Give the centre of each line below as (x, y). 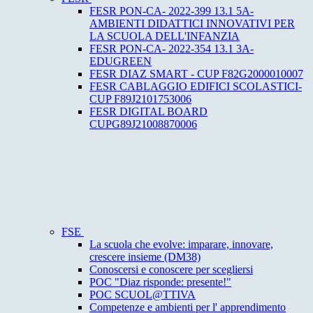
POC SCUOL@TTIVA (143, 295)
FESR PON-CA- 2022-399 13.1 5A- (172, 11)
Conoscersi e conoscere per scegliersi (171, 270)
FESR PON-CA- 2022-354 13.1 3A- (172, 49)
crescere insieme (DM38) (145, 257)
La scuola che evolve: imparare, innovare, (181, 245)
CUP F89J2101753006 (140, 99)
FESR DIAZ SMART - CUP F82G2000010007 (196, 74)
